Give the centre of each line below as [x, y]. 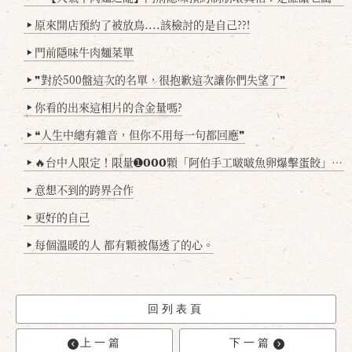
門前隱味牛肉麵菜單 [84, 52]
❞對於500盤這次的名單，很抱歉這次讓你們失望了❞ [160, 80]
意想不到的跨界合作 [84, 190]
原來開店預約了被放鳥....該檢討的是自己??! [142, 25]
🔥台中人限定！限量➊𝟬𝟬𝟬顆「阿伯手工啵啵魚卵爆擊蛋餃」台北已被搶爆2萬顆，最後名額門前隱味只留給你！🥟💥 [183, 162]
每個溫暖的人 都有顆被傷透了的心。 [124, 245]
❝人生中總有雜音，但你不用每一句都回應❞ [140, 135]
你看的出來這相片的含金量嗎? [108, 107]
